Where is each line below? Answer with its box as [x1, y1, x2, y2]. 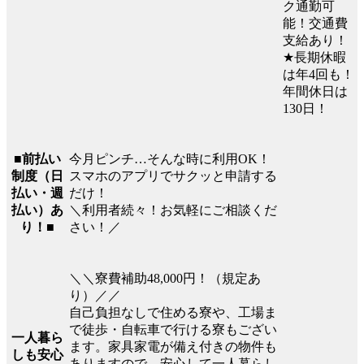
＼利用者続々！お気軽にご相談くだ [69, 202, 277, 217]
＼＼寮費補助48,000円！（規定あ [69, 271, 261, 285]
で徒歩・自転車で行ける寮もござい [69, 322, 277, 336]
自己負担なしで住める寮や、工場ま [69, 305, 277, 319]
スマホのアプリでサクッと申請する [69, 168, 277, 183]
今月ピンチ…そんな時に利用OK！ [69, 151, 271, 166]
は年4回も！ [283, 67, 354, 81]
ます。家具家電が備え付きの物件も [69, 339, 277, 353]
